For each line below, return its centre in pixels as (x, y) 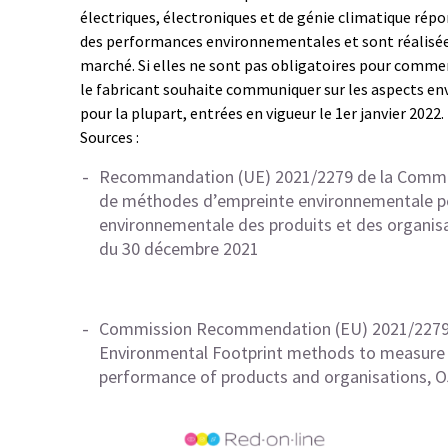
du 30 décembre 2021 (179, 248)
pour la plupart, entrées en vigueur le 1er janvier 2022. (262, 113)
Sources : (109, 137)
